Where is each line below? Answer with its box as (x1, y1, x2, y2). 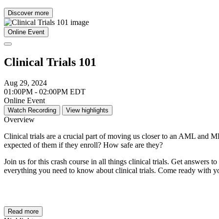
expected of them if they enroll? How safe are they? (4, 141, 163, 150)
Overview (4, 115, 35, 124)
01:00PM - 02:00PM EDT (4, 88, 86, 96)
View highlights (66, 107, 109, 114)
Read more (8, 208, 39, 216)
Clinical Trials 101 (4, 56, 96, 69)
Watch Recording (8, 107, 56, 114)
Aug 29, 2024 (4, 79, 47, 88)
